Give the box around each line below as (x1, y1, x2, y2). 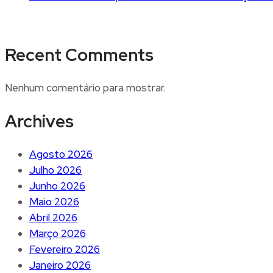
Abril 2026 (29, 210, 77, 224)
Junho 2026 (29, 179, 85, 193)
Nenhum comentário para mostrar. (5, 81, 166, 95)
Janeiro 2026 (29, 258, 91, 272)
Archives (5, 109, 74, 133)
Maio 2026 (29, 194, 79, 208)
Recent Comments (5, 43, 154, 67)
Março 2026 (29, 226, 86, 240)
